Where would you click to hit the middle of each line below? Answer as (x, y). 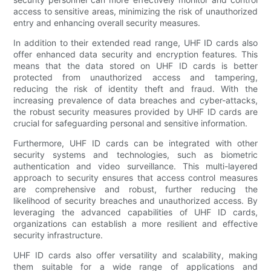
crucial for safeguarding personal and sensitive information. (131, 123)
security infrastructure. (58, 235)
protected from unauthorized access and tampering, (135, 77)
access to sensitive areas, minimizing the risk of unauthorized (135, 11)
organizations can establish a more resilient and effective (135, 223)
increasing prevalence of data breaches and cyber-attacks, (135, 100)
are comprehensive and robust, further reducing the (135, 189)
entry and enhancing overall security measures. (107, 22)
